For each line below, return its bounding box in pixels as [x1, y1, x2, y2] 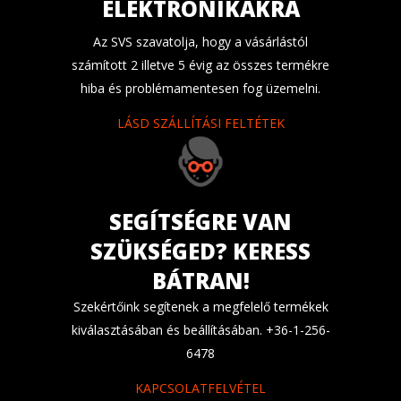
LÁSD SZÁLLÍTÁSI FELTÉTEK [116, 115, 285, 132]
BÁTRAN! [151, 266, 250, 296]
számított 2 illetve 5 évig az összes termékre [72, 56, 329, 74]
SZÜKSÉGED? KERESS [90, 236, 311, 267]
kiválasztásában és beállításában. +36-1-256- [71, 321, 330, 339]
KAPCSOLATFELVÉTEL [135, 380, 266, 397]
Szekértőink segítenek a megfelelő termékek [73, 298, 328, 316]
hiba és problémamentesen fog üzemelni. [81, 80, 320, 98]
